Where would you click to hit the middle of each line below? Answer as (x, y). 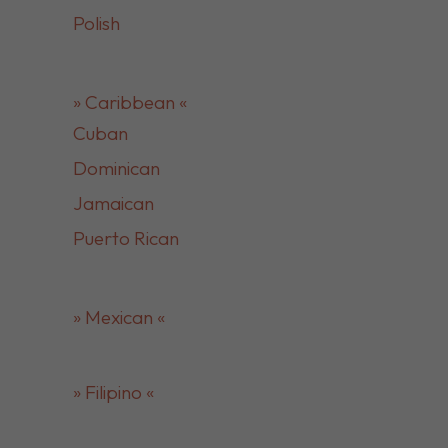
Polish (96, 23)
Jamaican (113, 203)
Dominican (116, 168)
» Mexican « (118, 317)
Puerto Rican (125, 238)
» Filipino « (113, 392)
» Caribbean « (129, 102)
